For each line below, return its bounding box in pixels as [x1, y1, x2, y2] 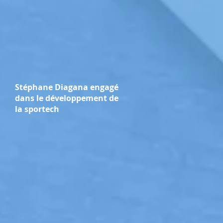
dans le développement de [15, 93, 118, 104]
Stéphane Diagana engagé [15, 82, 118, 93]
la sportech [15, 104, 59, 114]
